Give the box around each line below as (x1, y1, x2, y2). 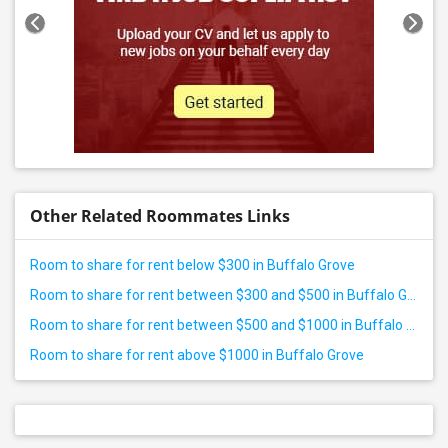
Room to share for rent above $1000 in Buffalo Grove (30, 347, 364, 363)
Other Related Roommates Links (30, 205, 290, 227)
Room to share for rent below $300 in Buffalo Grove (30, 257, 355, 273)
